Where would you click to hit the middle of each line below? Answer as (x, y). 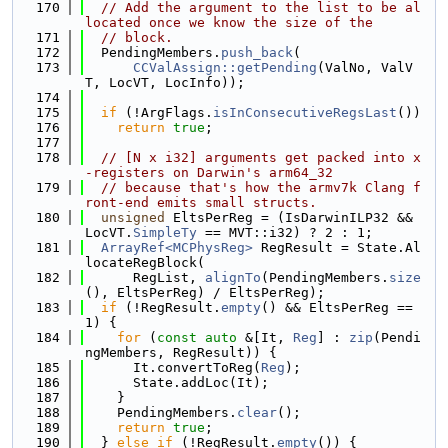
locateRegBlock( (145, 262)
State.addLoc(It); (177, 382)
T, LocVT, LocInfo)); (165, 82)
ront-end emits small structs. (201, 202)
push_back (257, 52)
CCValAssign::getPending (225, 67)
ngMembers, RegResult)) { (181, 352)
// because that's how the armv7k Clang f (261, 187)
